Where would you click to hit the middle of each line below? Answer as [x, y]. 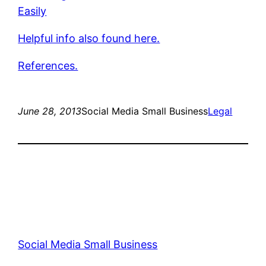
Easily [32, 11]
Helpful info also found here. [89, 38]
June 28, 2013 [50, 111]
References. [48, 65]
